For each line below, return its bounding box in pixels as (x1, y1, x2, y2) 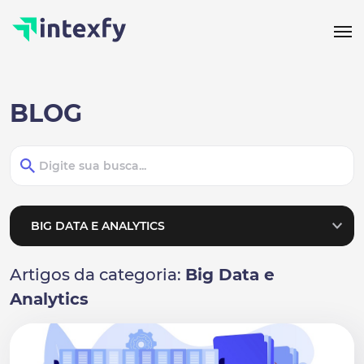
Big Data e (185, 265, 275, 284)
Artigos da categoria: (10, 265, 185, 284)
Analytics (10, 289, 89, 309)
